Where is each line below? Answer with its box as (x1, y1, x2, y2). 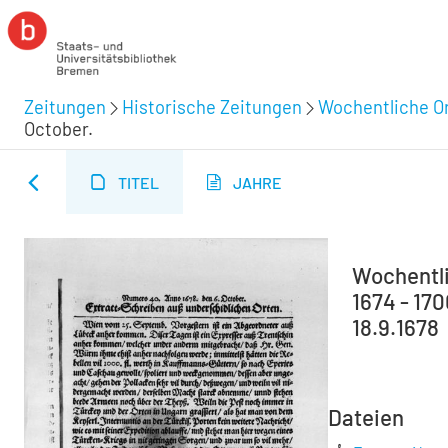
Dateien (328, 404, 404, 430)
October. (24, 117, 93, 140)
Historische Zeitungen (122, 95, 302, 118)
